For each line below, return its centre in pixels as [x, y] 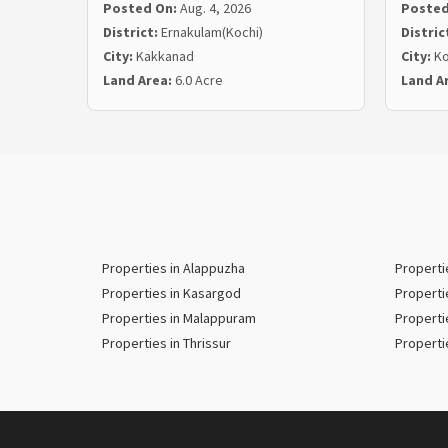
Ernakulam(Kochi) [212, 32]
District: [132, 32]
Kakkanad [165, 56]
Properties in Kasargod [171, 293]
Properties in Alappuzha [173, 268]
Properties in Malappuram [179, 318]
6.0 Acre [199, 80]
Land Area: [139, 80]
